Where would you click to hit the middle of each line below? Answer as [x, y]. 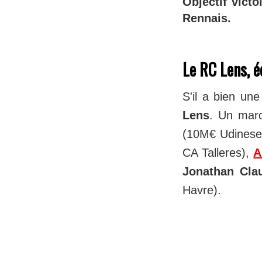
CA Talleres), [218, 153]
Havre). [204, 190]
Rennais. [207, 18]
